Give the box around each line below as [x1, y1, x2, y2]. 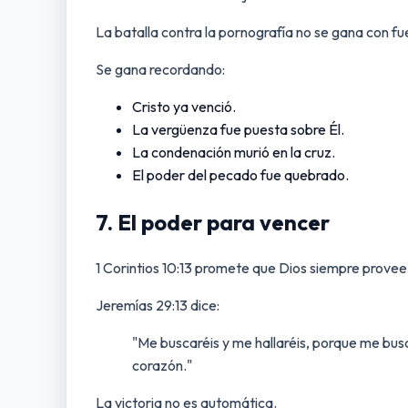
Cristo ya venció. [132, 97, 236, 116]
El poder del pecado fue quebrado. [132, 165, 349, 184]
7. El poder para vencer [96, 208, 330, 236]
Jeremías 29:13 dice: [96, 296, 219, 315]
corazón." [132, 356, 192, 375]
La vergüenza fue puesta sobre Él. [132, 119, 344, 138]
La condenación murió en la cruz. [132, 142, 335, 161]
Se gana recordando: [96, 59, 225, 78]
